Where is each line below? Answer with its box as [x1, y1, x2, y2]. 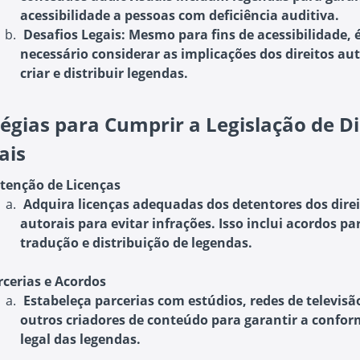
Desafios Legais [22, 26, 121, 43]
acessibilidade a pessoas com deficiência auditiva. [20, 6, 339, 24]
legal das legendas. [20, 330, 141, 348]
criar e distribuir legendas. [20, 64, 188, 82]
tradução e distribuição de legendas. [20, 234, 252, 252]
